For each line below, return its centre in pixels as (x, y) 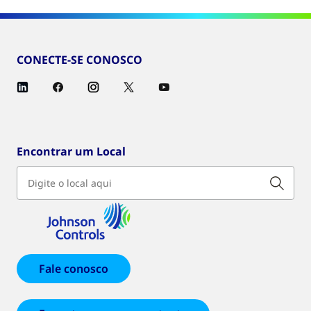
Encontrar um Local (71, 151)
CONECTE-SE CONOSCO (79, 59)
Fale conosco (74, 268)
